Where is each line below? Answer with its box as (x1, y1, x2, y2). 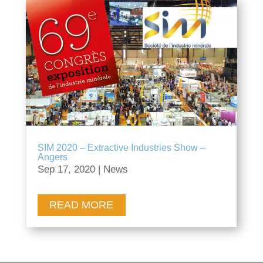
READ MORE (49, 198, 114, 211)
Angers (37, 151, 68, 162)
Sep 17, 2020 (37, 163, 95, 175)
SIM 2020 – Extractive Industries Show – (37, 142, 205, 153)
